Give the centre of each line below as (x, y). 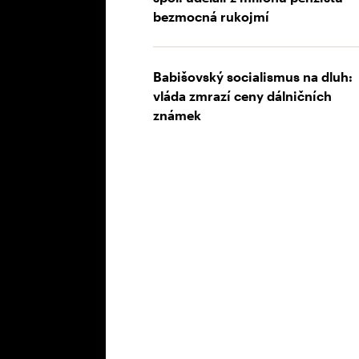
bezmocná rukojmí (211, 17)
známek (177, 115)
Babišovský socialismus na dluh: (253, 77)
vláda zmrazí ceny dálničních (242, 96)
